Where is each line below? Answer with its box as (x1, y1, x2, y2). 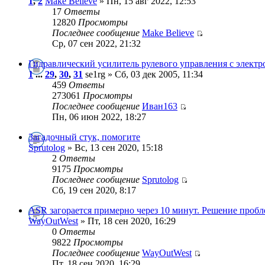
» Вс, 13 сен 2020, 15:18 (65, 143, 163, 153)
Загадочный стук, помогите (28, 132, 140, 142)
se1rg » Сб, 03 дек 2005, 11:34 (83, 69, 203, 79)
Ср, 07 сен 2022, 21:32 (52, 38, 141, 49)
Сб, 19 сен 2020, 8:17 (52, 185, 136, 195)
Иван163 (142, 101, 177, 111)
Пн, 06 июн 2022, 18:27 (52, 112, 146, 122)
